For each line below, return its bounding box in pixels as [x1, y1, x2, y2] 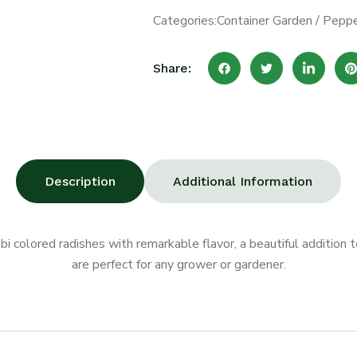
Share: [152, 60, 191, 76]
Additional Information [173, 174, 312, 189]
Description [45, 174, 116, 189]
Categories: [152, 12, 217, 29]
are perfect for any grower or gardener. [71, 256, 286, 273]
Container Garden [216, 12, 312, 29]
